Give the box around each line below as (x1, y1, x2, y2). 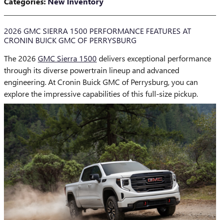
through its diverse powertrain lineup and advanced (4, 64, 179, 75)
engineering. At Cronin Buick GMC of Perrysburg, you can (4, 76, 198, 87)
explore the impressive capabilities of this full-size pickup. (4, 88, 198, 99)
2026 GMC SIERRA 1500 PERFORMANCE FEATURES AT (4, 25, 191, 36)
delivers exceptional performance (97, 53, 211, 63)
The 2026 (4, 53, 38, 63)
